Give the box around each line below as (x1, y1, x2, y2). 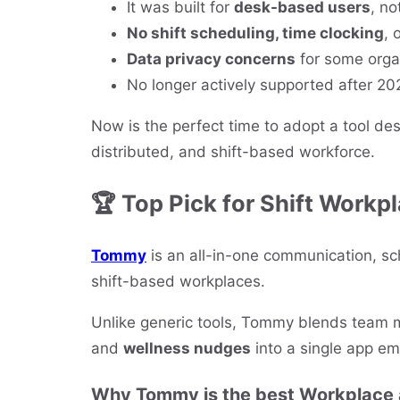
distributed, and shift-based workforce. (91, 143, 375, 162)
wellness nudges (123, 338, 251, 357)
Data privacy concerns (127, 50, 296, 69)
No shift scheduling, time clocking (127, 24, 384, 43)
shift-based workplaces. (91, 271, 265, 290)
